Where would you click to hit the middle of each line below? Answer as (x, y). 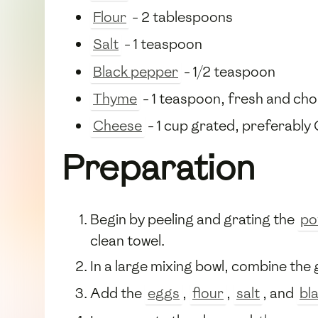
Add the (117, 294)
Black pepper (136, 71)
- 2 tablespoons (181, 17)
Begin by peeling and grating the (194, 219)
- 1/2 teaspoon (228, 71)
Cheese (117, 126)
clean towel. (127, 240)
